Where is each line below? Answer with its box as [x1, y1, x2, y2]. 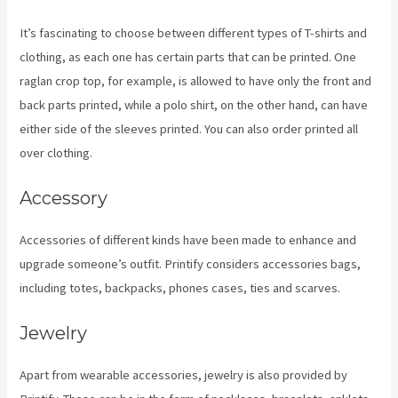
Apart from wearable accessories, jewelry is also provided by [20, 367, 348, 384]
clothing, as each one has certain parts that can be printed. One [20, 48, 357, 65]
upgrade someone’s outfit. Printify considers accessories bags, [20, 256, 362, 273]
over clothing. [20, 144, 93, 161]
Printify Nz [92, 144, 153, 161]
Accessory [20, 187, 108, 210]
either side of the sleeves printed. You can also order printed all [20, 120, 359, 137]
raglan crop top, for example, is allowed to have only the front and [20, 72, 372, 89]
